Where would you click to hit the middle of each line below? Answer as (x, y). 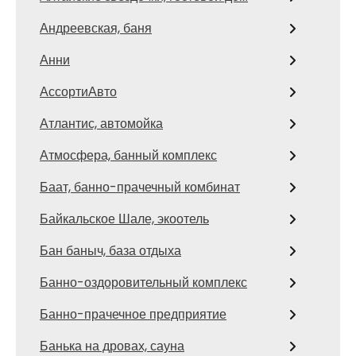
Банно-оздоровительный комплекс (143, 282)
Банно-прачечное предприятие (133, 314)
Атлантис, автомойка (101, 124)
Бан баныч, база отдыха (110, 251)
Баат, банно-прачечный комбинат (140, 187)
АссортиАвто (78, 92)
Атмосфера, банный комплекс (128, 155)
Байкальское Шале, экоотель (124, 219)
